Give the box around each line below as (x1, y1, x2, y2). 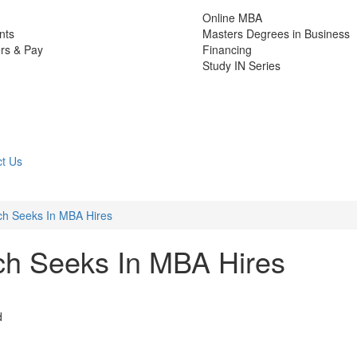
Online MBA (202, 9, 262, 25)
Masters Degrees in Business (202, 25, 350, 41)
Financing (202, 41, 252, 57)
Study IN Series (202, 57, 280, 73)
